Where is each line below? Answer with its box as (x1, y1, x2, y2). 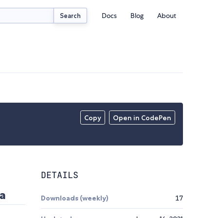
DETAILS (41, 169, 78, 181)
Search (60, 11, 81, 19)
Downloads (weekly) (41, 194, 109, 203)
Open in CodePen (113, 113, 172, 123)
